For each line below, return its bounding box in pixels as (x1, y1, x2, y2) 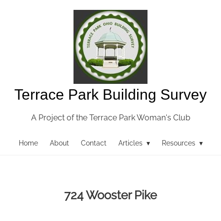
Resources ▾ (161, 139, 203, 147)
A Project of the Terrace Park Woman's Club (31, 113, 190, 122)
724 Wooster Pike (64, 187, 157, 202)
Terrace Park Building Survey (14, 86, 207, 103)
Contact (80, 139, 107, 147)
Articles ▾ (118, 139, 150, 147)
